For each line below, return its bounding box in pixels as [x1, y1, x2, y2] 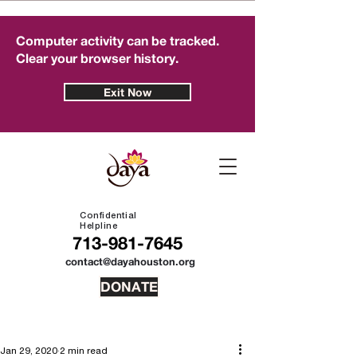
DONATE [100, 278, 158, 295]
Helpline [80, 221, 118, 230]
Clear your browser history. [16, 50, 178, 65]
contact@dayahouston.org [65, 255, 195, 268]
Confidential [80, 210, 137, 220]
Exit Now [104, 85, 151, 99]
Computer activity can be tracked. [16, 33, 219, 48]
